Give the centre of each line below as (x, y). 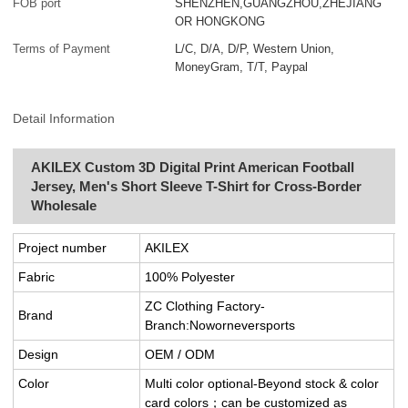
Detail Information (64, 118)
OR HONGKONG (220, 22)
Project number (63, 247)
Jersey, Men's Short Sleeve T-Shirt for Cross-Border (197, 186)
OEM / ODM (180, 354)
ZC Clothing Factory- (205, 306)
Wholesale (64, 205)
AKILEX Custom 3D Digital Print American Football (193, 167)
